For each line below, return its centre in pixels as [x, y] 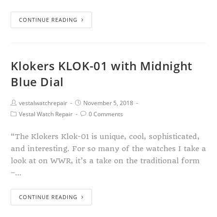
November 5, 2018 [108, 103]
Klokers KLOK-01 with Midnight [101, 66]
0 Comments [106, 114]
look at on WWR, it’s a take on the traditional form [105, 161]
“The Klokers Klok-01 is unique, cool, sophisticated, [105, 137]
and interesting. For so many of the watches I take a [108, 149]
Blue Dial [37, 82]
